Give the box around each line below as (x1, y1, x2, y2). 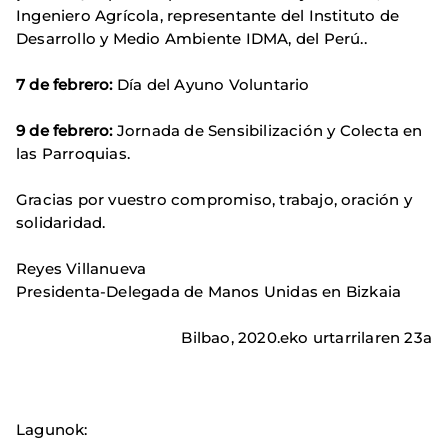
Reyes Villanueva (16, 258, 147, 278)
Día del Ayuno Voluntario (116, 74, 310, 94)
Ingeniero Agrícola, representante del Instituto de (16, 5, 400, 25)
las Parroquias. (16, 143, 130, 163)
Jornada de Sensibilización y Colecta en (116, 120, 423, 140)
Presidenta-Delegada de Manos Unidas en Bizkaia (16, 281, 402, 301)
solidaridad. (16, 212, 106, 232)
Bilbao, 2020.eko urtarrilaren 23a (181, 327, 432, 347)
